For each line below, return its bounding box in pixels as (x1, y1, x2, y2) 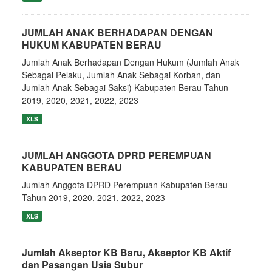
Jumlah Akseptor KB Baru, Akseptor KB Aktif (22, 245, 231, 259)
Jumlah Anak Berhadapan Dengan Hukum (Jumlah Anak (22, 56, 239, 68)
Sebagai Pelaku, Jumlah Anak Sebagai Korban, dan (22, 69, 220, 81)
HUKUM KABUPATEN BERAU (22, 38, 161, 52)
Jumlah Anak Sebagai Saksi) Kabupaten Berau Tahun (22, 81, 228, 93)
